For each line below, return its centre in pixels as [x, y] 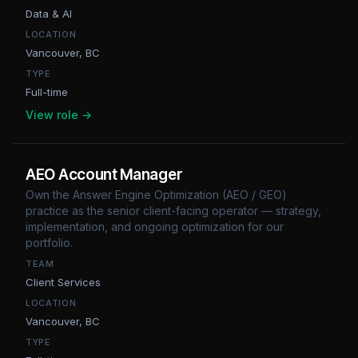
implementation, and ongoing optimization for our [155, 227]
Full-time [47, 92]
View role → [59, 115]
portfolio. [49, 243]
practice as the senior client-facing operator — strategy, [173, 211]
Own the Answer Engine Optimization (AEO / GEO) [156, 195]
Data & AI [49, 14]
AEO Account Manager [104, 175]
